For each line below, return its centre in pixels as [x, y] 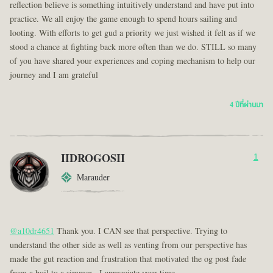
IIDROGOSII [93, 158]
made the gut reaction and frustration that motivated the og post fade [128, 259]
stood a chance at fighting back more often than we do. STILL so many [133, 47]
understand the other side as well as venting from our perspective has [128, 245]
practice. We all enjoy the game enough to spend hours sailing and [123, 19]
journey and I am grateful [54, 75]
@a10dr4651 [32, 231]
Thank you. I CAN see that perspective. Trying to [141, 231]
